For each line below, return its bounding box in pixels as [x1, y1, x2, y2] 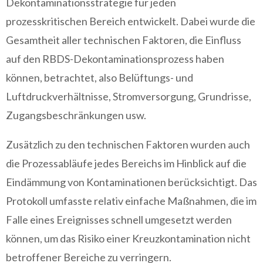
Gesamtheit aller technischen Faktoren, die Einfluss [6, 33, 241, 46]
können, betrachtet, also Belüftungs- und [6, 71, 193, 84]
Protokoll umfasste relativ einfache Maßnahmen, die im [6, 194, 257, 207]
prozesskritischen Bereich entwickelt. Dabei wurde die [6, 15, 255, 28]
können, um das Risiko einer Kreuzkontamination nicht [6, 232, 251, 245]
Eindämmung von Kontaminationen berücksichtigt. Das [6, 176, 257, 188]
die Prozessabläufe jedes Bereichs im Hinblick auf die [6, 157, 247, 170]
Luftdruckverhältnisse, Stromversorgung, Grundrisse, [6, 90, 251, 103]
